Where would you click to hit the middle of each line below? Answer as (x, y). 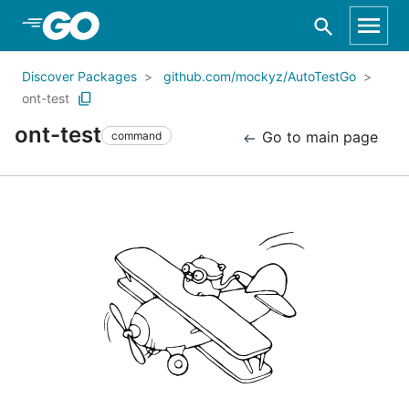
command (136, 135)
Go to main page (318, 137)
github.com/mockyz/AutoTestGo (260, 76)
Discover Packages (79, 76)
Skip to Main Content (110, 25)
